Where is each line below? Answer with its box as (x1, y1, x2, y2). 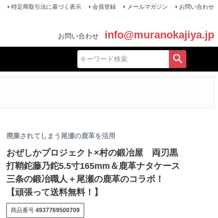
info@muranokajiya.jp (104, 29, 214, 41)
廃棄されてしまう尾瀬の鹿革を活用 (6, 132, 115, 140)
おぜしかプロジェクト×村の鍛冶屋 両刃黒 (6, 148, 178, 158)
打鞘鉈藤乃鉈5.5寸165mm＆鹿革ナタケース (6, 161, 180, 171)
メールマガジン (127, 3, 168, 10)
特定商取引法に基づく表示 (11, 3, 81, 10)
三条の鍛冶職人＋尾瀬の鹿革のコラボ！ (6, 174, 164, 184)
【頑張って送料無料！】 (6, 187, 103, 198)
